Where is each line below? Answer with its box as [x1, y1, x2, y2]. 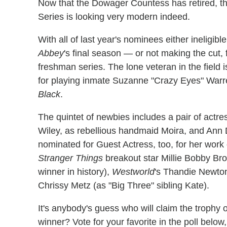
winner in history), [38, 166, 112, 177]
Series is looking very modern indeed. [38, 11, 190, 22]
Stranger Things [38, 153, 103, 163]
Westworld [112, 166, 155, 177]
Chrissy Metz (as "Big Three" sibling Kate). [38, 180, 209, 191]
